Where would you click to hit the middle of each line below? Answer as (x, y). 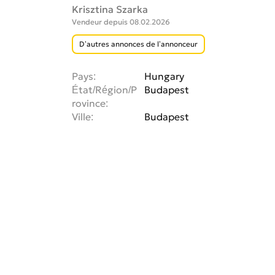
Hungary (164, 76)
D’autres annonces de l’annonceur (138, 44)
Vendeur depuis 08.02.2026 (121, 22)
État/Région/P (104, 90)
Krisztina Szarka (110, 10)
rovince (89, 103)
